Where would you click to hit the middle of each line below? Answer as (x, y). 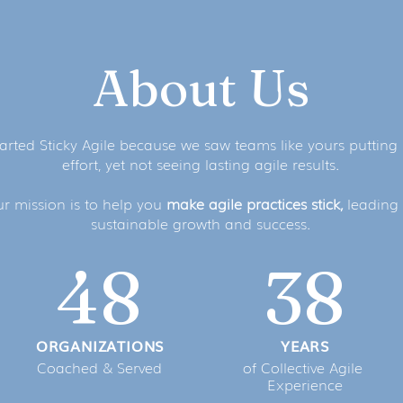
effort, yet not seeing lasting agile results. (201, 164)
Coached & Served (99, 367)
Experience (304, 384)
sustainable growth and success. (201, 223)
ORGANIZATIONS (100, 345)
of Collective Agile (304, 367)
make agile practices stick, (255, 203)
